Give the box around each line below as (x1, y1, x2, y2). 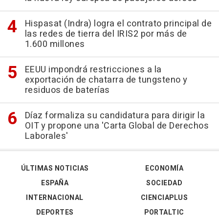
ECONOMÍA (145, 163, 183, 174)
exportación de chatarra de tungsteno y (24, 73, 188, 87)
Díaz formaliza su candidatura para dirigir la (24, 109, 205, 123)
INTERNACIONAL (26, 193, 84, 203)
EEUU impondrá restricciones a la (24, 63, 162, 77)
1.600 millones (24, 38, 85, 51)
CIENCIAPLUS (140, 193, 188, 203)
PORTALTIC (144, 207, 184, 218)
